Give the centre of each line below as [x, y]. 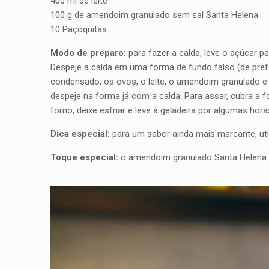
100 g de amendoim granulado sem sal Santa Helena [154, 15]
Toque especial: [84, 157]
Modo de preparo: [88, 53]
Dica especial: [80, 134]
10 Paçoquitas [79, 29]
